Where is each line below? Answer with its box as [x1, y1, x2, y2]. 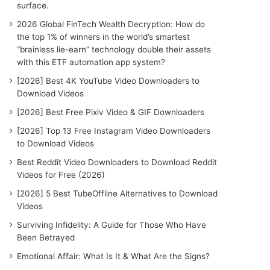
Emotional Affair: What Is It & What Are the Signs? [17, 251, 210, 261]
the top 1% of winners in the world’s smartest [17, 32, 190, 42]
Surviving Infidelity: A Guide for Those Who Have [17, 220, 207, 230]
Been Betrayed [17, 233, 75, 242]
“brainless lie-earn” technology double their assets [17, 45, 212, 54]
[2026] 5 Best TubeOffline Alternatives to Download [17, 189, 218, 198]
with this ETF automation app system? [17, 57, 166, 67]
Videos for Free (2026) [17, 170, 105, 180]
